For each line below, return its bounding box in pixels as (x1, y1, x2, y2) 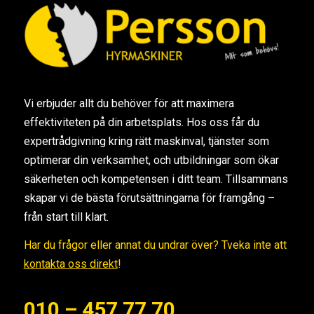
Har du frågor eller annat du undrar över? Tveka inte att (23, 238, 287, 252)
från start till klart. (23, 210, 109, 224)
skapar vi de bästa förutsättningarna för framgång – (23, 191, 275, 205)
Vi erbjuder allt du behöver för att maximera (23, 96, 234, 110)
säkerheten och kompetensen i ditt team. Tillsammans (23, 172, 288, 186)
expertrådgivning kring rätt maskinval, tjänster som (23, 134, 269, 148)
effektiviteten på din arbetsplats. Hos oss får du (23, 115, 259, 129)
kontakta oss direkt (23, 257, 118, 271)
